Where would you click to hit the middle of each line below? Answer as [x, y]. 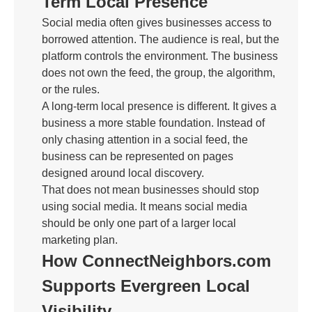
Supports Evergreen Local [146, 286]
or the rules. [71, 89]
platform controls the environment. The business [160, 56]
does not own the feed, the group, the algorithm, [158, 73]
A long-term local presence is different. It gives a [159, 106]
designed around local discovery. [123, 173]
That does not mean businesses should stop [150, 190]
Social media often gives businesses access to [157, 23]
